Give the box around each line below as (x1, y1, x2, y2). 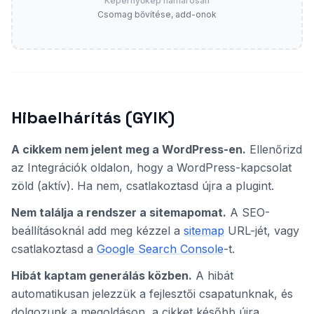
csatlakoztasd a (11, 242, 97, 256)
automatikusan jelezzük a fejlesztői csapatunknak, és (11, 287, 293, 301)
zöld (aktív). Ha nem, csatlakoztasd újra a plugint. (11, 179, 274, 193)
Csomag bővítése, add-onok (97, 9, 217, 20)
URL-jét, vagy (224, 224, 299, 238)
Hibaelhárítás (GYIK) (11, 107, 175, 128)
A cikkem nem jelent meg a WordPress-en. (11, 142, 246, 156)
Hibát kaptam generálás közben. (11, 268, 192, 282)
